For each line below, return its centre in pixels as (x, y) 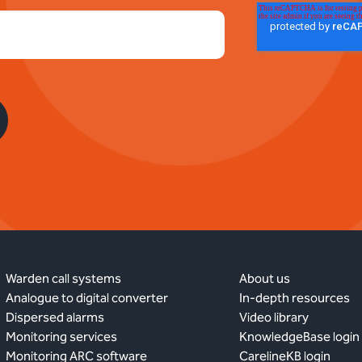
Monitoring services (61, 336)
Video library (274, 317)
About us (265, 278)
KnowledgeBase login (300, 336)
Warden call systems (63, 278)
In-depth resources (295, 297)
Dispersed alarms (55, 317)
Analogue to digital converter (86, 297)
